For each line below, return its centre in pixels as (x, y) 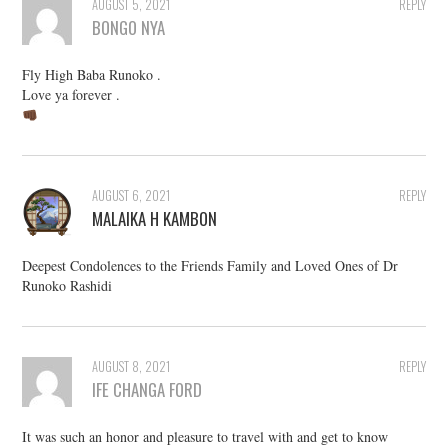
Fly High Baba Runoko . (92, 75)
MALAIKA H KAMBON (155, 219)
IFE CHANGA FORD (147, 390)
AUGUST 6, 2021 (131, 196)
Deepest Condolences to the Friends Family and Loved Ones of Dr (210, 266)
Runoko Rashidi (67, 286)
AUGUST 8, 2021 (131, 367)
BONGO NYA (129, 28)
